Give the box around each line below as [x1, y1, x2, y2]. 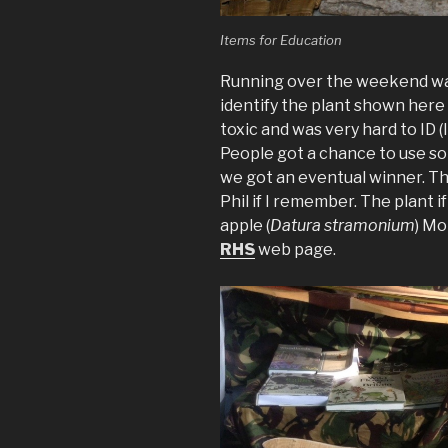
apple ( [220, 215, 270, 235]
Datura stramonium [270, 215, 415, 235]
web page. [255, 239, 336, 259]
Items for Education [220, 32, 342, 49]
